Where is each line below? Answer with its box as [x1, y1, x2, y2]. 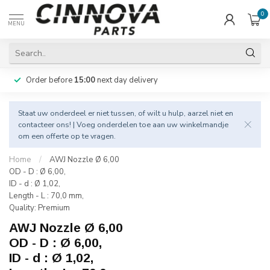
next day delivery [95, 75, 158, 86]
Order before [26, 75, 74, 86]
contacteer [18, 119, 54, 130]
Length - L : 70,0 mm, [9, 190, 84, 201]
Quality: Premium [9, 202, 70, 213]
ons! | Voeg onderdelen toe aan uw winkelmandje [54, 119, 228, 130]
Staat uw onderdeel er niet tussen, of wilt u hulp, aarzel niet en [18, 108, 233, 118]
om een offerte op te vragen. [18, 131, 116, 141]
